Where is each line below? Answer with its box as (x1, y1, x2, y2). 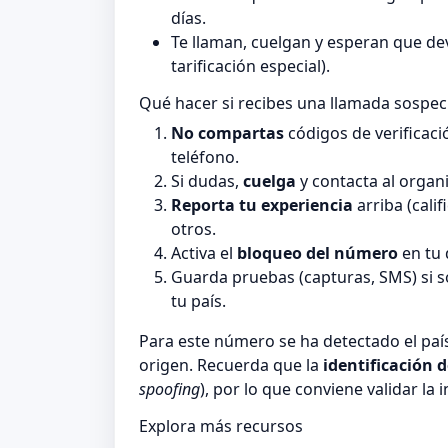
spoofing (139, 378, 200, 401)
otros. (171, 218, 216, 241)
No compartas (171, 122, 284, 145)
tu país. (171, 290, 226, 313)
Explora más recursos (139, 415, 303, 438)
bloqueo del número (237, 242, 398, 265)
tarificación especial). (171, 55, 330, 78)
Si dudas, (171, 170, 243, 193)
